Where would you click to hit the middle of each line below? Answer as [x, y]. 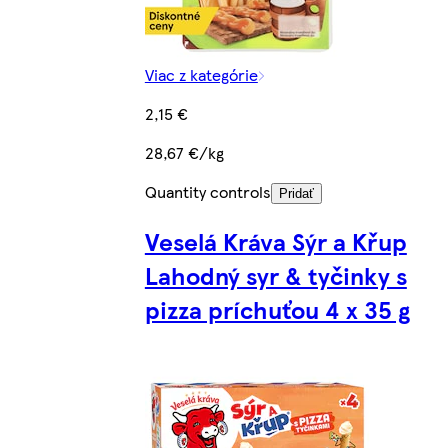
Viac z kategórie [201, 74]
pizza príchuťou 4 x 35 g [277, 308]
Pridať [296, 193]
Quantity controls [207, 191]
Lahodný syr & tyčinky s [275, 274]
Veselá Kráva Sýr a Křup [275, 240]
